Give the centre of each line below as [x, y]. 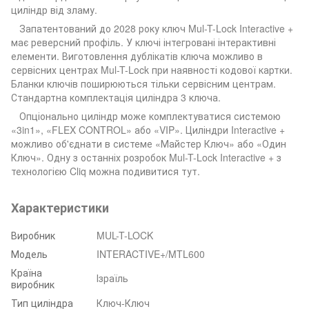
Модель [29, 253]
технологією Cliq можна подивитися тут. [106, 171]
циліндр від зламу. [54, 9]
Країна [27, 272]
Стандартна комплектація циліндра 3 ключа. [116, 97]
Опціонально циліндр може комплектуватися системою [146, 116]
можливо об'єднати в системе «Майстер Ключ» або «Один [149, 143]
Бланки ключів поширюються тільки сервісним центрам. [143, 83]
